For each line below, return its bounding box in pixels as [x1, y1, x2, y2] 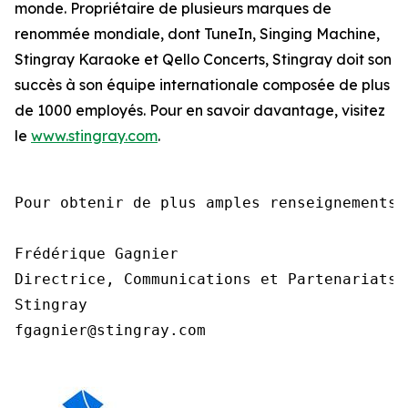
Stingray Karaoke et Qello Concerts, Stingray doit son [15, 49, 392, 68]
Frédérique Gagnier [15, 244, 178, 262]
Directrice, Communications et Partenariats [15, 270, 397, 288]
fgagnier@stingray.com [15, 321, 206, 339]
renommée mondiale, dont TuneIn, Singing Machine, [15, 24, 380, 43]
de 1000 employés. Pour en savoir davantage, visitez [15, 100, 385, 119]
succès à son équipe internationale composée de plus [15, 75, 390, 94]
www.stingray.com [31, 126, 158, 145]
